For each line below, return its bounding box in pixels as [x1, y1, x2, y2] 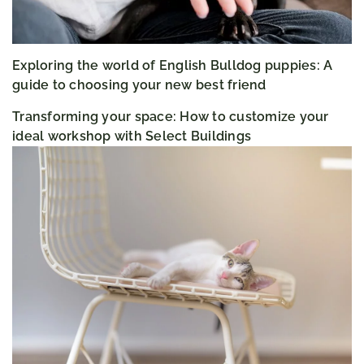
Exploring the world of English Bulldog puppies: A [12, 58, 333, 74]
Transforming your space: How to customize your [12, 109, 329, 125]
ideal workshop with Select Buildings [12, 128, 251, 145]
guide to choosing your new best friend [12, 77, 266, 93]
